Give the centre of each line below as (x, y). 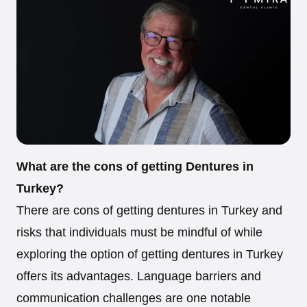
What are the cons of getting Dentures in (135, 167)
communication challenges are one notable (134, 298)
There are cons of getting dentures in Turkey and (149, 211)
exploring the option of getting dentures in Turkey (150, 255)
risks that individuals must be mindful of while (139, 233)
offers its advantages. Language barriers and (139, 277)
